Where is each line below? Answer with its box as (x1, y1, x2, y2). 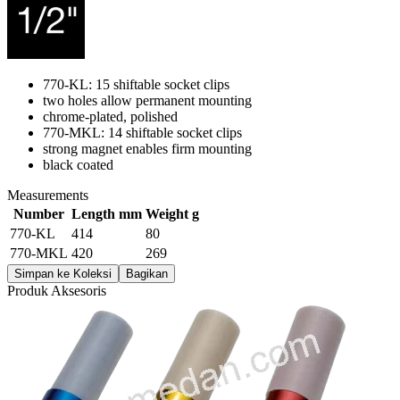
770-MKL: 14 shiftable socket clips (43, 124, 242, 140)
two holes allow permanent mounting (43, 92, 252, 108)
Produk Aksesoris (7, 282, 106, 298)
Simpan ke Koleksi (14, 266, 112, 280)
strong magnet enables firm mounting (43, 140, 252, 156)
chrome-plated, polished (43, 108, 178, 124)
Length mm (71, 205, 142, 221)
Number (13, 205, 64, 221)
